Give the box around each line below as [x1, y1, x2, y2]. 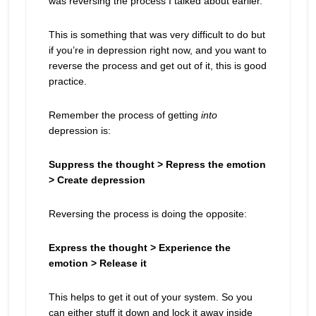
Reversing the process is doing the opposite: [48, 208, 247, 219]
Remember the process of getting [48, 109, 201, 121]
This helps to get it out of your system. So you [48, 291, 253, 303]
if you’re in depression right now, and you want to [48, 44, 267, 56]
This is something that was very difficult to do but [48, 29, 265, 40]
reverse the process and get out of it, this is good [48, 60, 267, 71]
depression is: [48, 125, 111, 136]
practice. [48, 75, 87, 87]
